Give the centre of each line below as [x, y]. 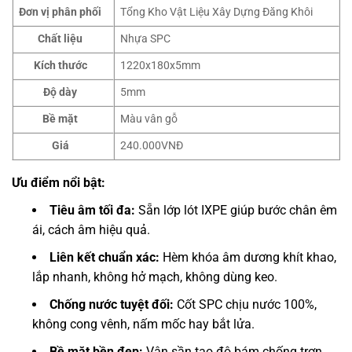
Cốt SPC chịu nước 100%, [245, 305]
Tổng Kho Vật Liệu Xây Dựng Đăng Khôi [217, 13]
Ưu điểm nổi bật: [60, 183]
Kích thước [60, 66]
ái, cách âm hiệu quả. [91, 230]
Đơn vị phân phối [60, 13]
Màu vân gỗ [150, 119]
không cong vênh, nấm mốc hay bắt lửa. [143, 324]
